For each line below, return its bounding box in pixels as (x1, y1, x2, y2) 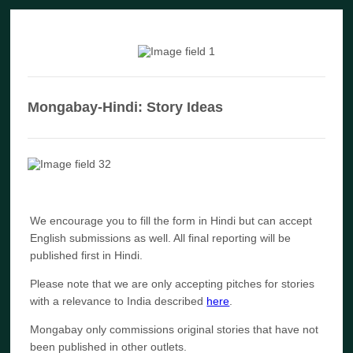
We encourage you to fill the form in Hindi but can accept (30, 214, 313, 227)
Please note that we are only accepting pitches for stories (30, 277, 315, 290)
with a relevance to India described (30, 295, 207, 307)
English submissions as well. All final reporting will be (30, 232, 292, 244)
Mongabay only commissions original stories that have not (30, 323, 319, 336)
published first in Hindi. (30, 249, 143, 262)
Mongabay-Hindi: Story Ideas (28, 99, 224, 115)
